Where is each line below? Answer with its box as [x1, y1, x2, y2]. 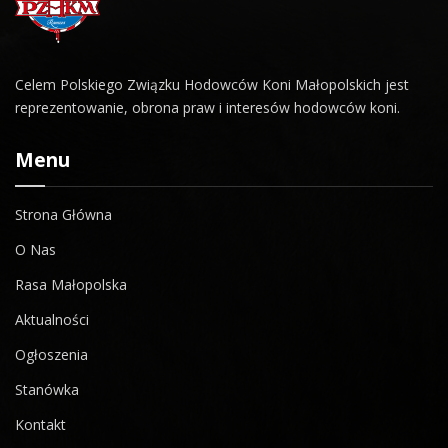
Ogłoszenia [15, 345, 88, 364]
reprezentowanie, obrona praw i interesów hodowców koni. [15, 98, 400, 117]
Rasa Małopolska [15, 275, 127, 294]
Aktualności [15, 310, 89, 329]
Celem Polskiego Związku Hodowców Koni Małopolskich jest [15, 75, 409, 94]
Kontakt [15, 415, 66, 434]
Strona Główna [15, 205, 112, 224]
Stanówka [15, 380, 79, 399]
